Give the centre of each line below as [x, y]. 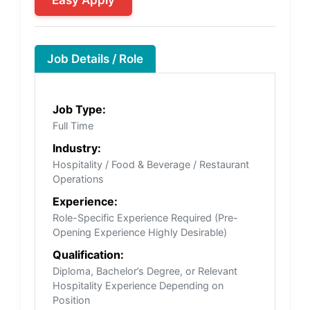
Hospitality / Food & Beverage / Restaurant [151, 164]
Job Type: [79, 109]
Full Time [73, 125]
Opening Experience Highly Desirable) [140, 232]
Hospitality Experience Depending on [138, 285]
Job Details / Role [95, 58]
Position [71, 300]
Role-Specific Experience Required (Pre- [145, 217]
